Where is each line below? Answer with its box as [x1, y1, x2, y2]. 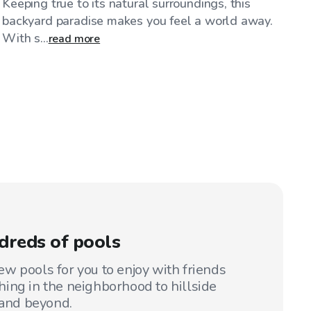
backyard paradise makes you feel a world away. [2, 12, 273, 29]
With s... [2, 29, 49, 47]
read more [48, 31, 101, 47]
